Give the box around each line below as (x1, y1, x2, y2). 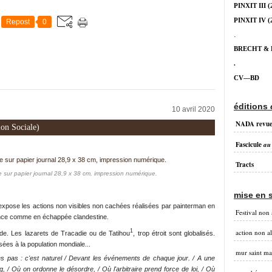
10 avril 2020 (172, 105, 215, 114)
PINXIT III (234, 2, 266, 9)
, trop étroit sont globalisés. (133, 229, 216, 237)
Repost (6, 18, 30, 26)
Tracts (236, 160, 254, 169)
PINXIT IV (234, 17, 266, 24)
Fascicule (236, 140, 263, 149)
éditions (234, 101, 270, 111)
